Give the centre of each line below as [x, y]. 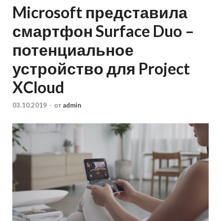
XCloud [38, 87]
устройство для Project [101, 69]
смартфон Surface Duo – [103, 31]
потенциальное [73, 50]
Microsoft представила [100, 12]
